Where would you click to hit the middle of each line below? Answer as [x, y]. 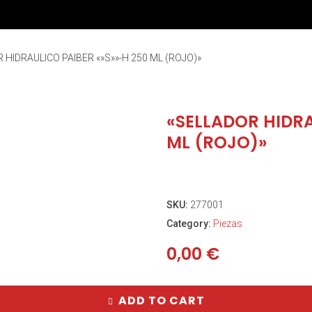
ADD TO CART [161, 301]
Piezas [228, 224]
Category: [190, 224]
